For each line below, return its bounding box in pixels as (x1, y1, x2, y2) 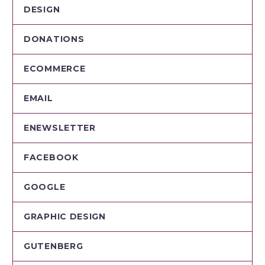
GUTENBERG (24, 241, 83, 252)
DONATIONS (24, 34, 85, 45)
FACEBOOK (24, 152, 79, 163)
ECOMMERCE (24, 63, 86, 75)
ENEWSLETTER (24, 122, 96, 134)
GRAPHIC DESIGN (24, 211, 106, 222)
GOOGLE (24, 182, 66, 193)
